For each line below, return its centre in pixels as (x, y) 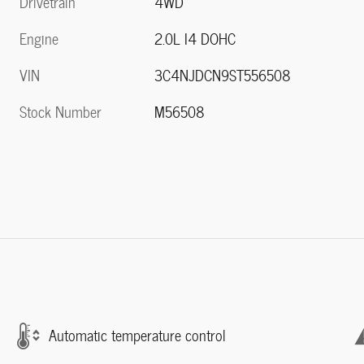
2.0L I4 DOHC (195, 39)
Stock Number (61, 112)
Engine (39, 39)
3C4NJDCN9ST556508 (223, 76)
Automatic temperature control (137, 336)
